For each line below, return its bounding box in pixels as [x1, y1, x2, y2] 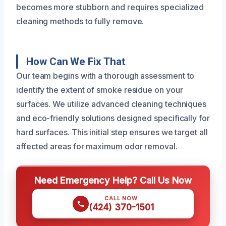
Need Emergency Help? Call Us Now [34, 174, 192, 186]
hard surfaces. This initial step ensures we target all [16, 127, 208, 137]
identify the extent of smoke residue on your [16, 84, 183, 95]
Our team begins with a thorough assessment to [16, 70, 195, 81]
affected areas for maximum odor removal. [16, 141, 178, 151]
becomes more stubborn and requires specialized [16, 2, 204, 12]
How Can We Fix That [26, 55, 126, 68]
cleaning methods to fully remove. [16, 16, 144, 26]
